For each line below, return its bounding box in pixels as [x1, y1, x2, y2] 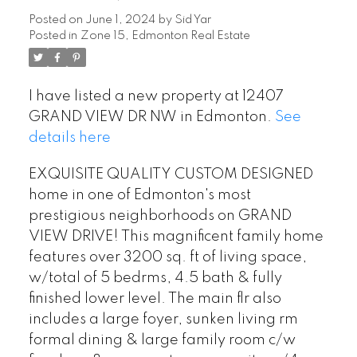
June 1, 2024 [84, 14, 155, 26]
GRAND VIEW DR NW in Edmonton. [28, 110, 275, 125]
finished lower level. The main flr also [28, 292, 281, 306]
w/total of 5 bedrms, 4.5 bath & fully [28, 271, 282, 285]
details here [28, 131, 111, 146]
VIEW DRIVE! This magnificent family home [28, 229, 324, 244]
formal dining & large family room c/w [28, 333, 296, 347]
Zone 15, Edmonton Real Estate [80, 30, 250, 42]
